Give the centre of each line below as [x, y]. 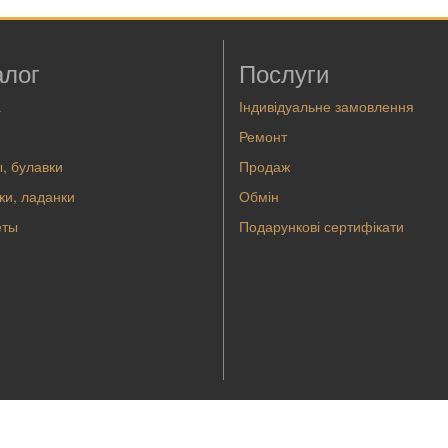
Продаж [264, 166]
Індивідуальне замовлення [326, 106]
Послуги [284, 72]
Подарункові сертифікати [321, 226]
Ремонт [263, 136]
